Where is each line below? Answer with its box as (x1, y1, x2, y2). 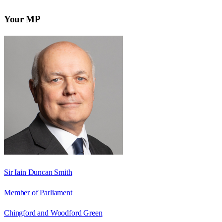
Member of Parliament (4, 188, 72, 197)
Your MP (4, 13, 41, 24)
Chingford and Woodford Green (4, 208, 103, 217)
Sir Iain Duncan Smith (4, 167, 72, 176)
